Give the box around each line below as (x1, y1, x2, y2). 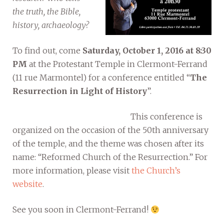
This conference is (130, 111, 202, 121)
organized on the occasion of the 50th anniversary (12, 124, 208, 135)
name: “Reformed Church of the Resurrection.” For (12, 151, 207, 162)
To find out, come (12, 45, 82, 55)
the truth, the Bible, (12, 6, 80, 16)
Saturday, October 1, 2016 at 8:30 (82, 45, 211, 55)
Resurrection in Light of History (12, 85, 147, 96)
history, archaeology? (12, 19, 89, 30)
